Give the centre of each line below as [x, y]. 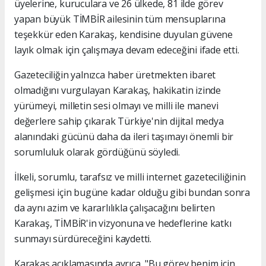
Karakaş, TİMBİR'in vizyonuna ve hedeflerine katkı [123, 223]
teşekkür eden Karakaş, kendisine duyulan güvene [123, 34]
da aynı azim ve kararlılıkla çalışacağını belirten [115, 208]
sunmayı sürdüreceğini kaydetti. [83, 238]
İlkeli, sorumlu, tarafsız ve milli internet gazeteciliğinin [130, 177]
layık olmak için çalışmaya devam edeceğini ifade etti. [127, 50]
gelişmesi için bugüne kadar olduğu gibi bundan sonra [132, 192]
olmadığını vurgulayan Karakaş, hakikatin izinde [118, 90]
